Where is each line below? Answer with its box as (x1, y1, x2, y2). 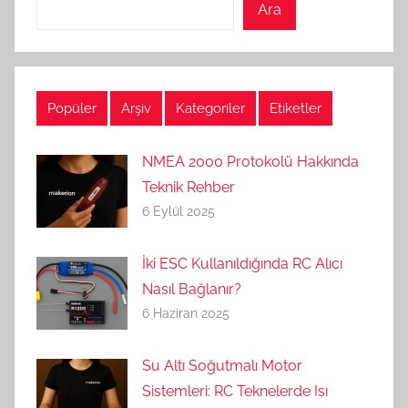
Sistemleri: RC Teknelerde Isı (142, 382, 328, 400)
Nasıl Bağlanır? (142, 280, 241, 298)
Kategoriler (176, 100, 245, 117)
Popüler (47, 100, 97, 117)
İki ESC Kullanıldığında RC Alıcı (142, 254, 342, 272)
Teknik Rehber (142, 178, 235, 196)
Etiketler (270, 100, 321, 117)
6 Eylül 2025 (142, 203, 215, 219)
